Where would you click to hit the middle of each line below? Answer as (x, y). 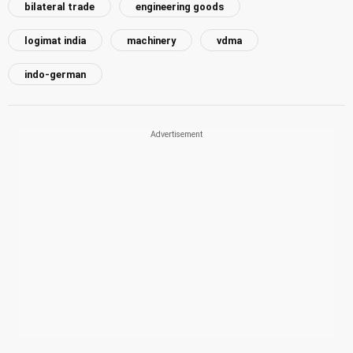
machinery (151, 40)
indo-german (55, 74)
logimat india (55, 40)
